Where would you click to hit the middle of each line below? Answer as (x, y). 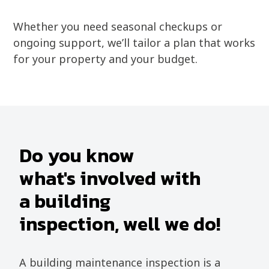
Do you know (77, 155)
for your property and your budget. (106, 59)
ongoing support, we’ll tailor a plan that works (134, 42)
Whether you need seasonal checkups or (118, 26)
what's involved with (110, 178)
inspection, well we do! (120, 224)
